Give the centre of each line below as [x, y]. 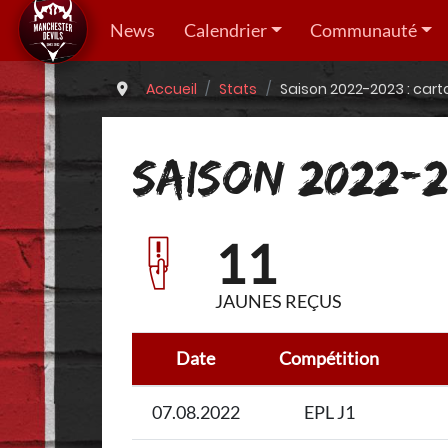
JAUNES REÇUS [278, 301]
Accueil [171, 88]
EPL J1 [329, 413]
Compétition [329, 359]
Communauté [363, 30]
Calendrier [225, 30]
